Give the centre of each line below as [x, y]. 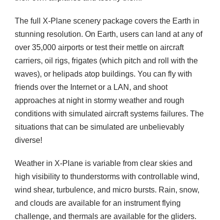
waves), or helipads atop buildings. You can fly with [103, 74]
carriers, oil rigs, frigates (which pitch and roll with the [106, 61]
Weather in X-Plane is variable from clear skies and [104, 164]
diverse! [28, 140]
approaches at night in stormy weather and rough [99, 101]
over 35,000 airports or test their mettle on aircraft [99, 48]
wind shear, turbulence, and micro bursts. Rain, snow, [107, 190]
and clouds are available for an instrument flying [98, 203]
